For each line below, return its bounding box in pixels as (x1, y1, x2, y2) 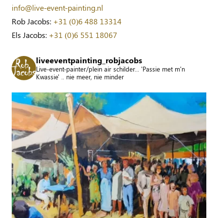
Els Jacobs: (12, 29, 49, 40)
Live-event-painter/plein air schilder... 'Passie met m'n (36, 64, 185, 73)
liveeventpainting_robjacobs (36, 54, 142, 65)
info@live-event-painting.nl (12, 2, 103, 13)
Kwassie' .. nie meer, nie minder (36, 72, 124, 81)
